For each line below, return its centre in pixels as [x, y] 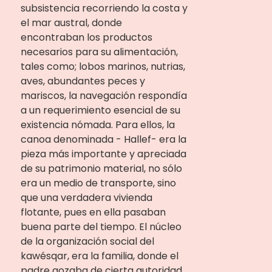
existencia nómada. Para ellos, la [97, 125]
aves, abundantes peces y [83, 81]
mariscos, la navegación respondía [104, 96]
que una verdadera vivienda [86, 198]
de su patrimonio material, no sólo [101, 168]
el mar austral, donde [71, 23]
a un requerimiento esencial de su [100, 110]
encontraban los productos [86, 37]
